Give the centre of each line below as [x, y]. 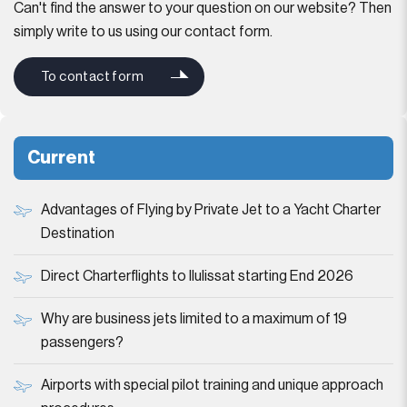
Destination [78, 233]
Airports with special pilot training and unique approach [212, 385]
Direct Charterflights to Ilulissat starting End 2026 [197, 276]
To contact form [92, 77]
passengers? [82, 342]
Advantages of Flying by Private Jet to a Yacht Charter [211, 210]
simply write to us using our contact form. [143, 32]
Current [61, 158]
